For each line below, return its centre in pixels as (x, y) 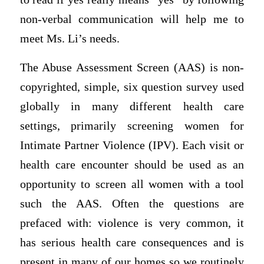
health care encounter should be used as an (132, 165)
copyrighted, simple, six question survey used (132, 87)
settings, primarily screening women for (132, 126)
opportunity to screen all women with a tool (132, 184)
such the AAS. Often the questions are (132, 204)
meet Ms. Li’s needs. (70, 38)
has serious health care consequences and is (132, 243)
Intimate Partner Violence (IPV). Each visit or (132, 146)
